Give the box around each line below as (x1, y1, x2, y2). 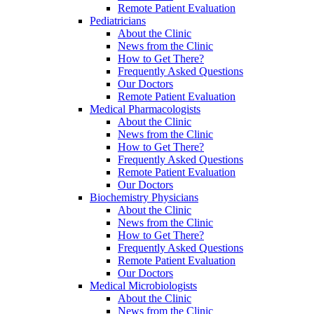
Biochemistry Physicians (90, 191, 198, 203)
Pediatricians (90, 14, 146, 27)
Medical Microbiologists (90, 279, 197, 292)
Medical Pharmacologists (90, 102, 200, 115)
